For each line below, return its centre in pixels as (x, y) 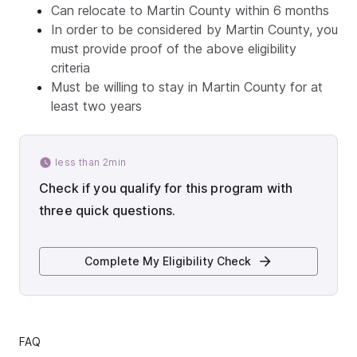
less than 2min (91, 162)
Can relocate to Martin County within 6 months (190, 10)
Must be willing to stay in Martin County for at (187, 86)
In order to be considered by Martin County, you (194, 29)
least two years (96, 106)
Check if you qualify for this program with (166, 188)
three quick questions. (108, 210)
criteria (71, 67)
